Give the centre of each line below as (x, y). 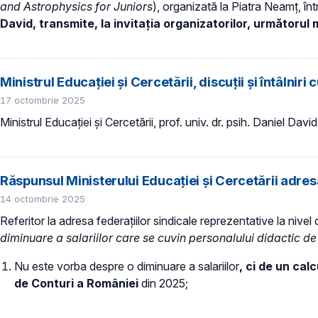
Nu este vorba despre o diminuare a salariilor (127, 267)
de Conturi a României (78, 284)
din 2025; (165, 284)
